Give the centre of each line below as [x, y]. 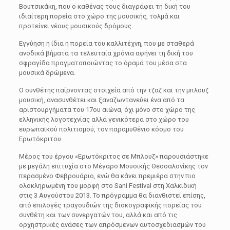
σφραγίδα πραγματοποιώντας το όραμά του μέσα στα [103, 63]
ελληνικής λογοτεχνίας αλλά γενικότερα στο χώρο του [104, 119]
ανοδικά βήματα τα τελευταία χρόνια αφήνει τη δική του [106, 53]
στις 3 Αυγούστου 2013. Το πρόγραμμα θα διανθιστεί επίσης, [112, 195]
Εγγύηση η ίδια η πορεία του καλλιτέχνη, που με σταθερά [106, 43]
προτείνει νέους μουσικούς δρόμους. [76, 26]
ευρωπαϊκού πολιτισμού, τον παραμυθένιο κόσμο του [101, 129]
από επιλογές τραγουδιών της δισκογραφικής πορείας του [110, 205]
